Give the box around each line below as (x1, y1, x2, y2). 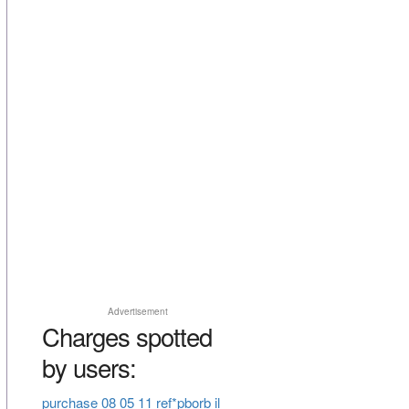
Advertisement (107, 305, 168, 319)
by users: (41, 349, 136, 386)
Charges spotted (41, 318, 212, 355)
